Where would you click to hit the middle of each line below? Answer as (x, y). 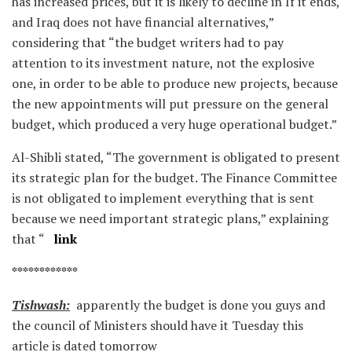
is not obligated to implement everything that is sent (163, 198)
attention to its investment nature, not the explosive (163, 62)
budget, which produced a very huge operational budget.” (174, 124)
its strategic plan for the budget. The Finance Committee (174, 177)
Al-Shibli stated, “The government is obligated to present (176, 157)
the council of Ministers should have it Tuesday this (158, 325)
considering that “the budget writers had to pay (148, 42)
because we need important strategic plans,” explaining (170, 218)
